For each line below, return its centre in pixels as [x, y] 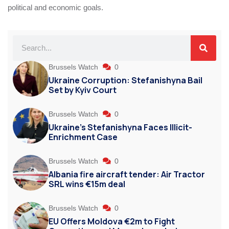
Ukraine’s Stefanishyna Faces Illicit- [120, 127]
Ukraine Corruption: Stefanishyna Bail [125, 80]
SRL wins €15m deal [87, 184]
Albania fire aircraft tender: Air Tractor [127, 174]
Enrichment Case [83, 137]
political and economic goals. [55, 7]
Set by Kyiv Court [83, 90]
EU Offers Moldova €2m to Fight [112, 221]
